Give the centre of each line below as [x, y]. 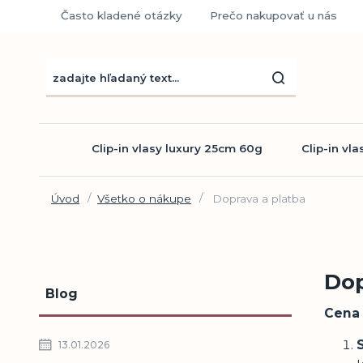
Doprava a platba [257, 198]
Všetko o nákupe [144, 198]
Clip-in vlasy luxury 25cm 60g [177, 148]
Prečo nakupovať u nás [273, 15]
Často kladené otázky [121, 15]
